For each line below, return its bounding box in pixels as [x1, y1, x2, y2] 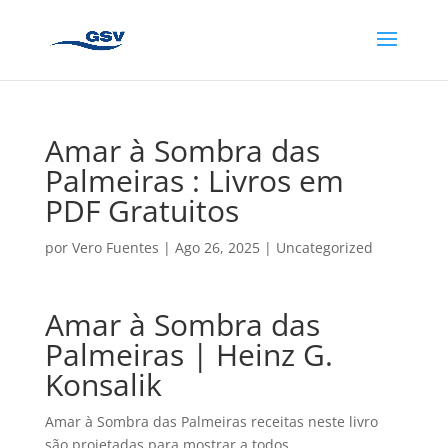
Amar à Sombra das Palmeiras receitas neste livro [44, 412, 378, 431]
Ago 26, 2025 [174, 238, 260, 257]
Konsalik [44, 364, 162, 405]
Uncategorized [275, 238, 373, 257]
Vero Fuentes [71, 238, 159, 257]
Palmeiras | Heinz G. [44, 334, 333, 375]
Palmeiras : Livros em [44, 160, 344, 201]
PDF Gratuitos [44, 190, 239, 231]
